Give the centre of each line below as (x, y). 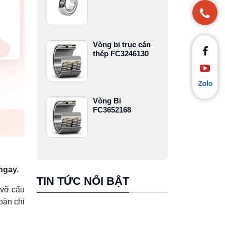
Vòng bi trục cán (122, 45)
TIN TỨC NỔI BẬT (83, 181)
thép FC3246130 (121, 54)
